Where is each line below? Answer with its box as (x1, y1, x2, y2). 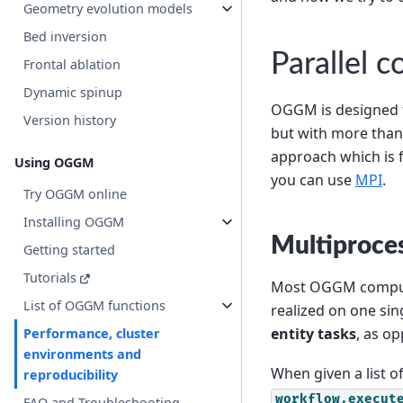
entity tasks (270, 323, 356, 344)
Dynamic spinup (23, 83, 123, 101)
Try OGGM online (23, 184, 128, 202)
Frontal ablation (23, 55, 121, 73)
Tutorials (23, 268, 77, 286)
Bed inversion (23, 27, 108, 45)
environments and (23, 345, 142, 363)
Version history (23, 111, 117, 129)
